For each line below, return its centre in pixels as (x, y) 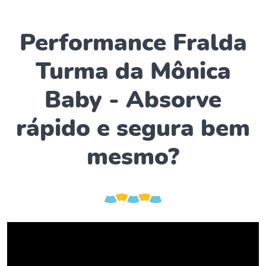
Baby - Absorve (133, 98)
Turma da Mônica (133, 70)
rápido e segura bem (133, 127)
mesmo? (133, 155)
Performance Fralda (133, 41)
